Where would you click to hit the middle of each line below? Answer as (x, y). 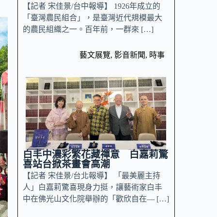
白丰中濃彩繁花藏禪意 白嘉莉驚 (95, 155)
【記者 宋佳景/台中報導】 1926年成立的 (91, 6)
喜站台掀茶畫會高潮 (66, 164)
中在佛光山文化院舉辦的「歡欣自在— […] (96, 199)
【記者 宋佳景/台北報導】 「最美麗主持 (91, 176)
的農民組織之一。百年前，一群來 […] (88, 30)
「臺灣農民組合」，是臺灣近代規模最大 (92, 18)
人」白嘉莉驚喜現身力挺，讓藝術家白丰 (92, 187)
